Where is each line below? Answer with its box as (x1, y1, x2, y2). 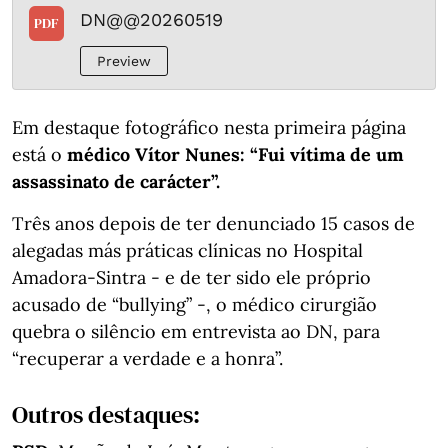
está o (12, 142, 67, 166)
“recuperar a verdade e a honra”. (12, 346, 283, 370)
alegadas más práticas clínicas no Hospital (12, 238, 363, 262)
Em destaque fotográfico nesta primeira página (12, 115, 406, 139)
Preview (97, 52, 151, 69)
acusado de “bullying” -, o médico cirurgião (12, 292, 377, 316)
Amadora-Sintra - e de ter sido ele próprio (12, 265, 371, 289)
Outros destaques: (12, 397, 200, 431)
